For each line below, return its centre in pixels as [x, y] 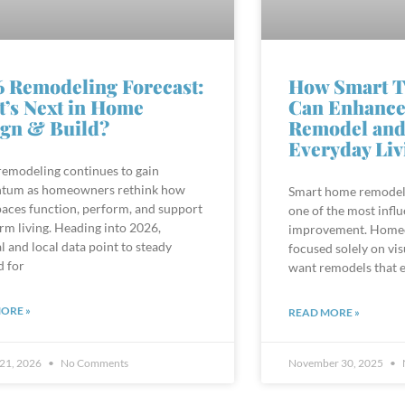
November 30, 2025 [336, 348]
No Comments [94, 348]
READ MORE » [324, 297]
